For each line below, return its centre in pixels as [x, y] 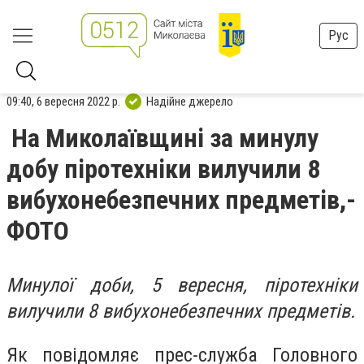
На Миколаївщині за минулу [165, 138]
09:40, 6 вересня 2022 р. [63, 101]
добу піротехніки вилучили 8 [163, 169]
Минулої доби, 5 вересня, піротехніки [182, 285]
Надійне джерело [190, 101]
